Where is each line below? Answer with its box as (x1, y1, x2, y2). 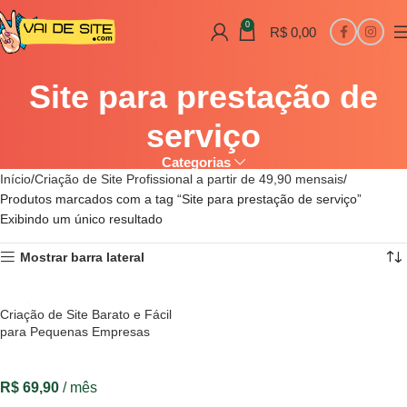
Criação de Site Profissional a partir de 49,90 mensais (35, 172, 343, 187)
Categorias (162, 154, 232, 171)
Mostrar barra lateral (20, 250, 145, 265)
